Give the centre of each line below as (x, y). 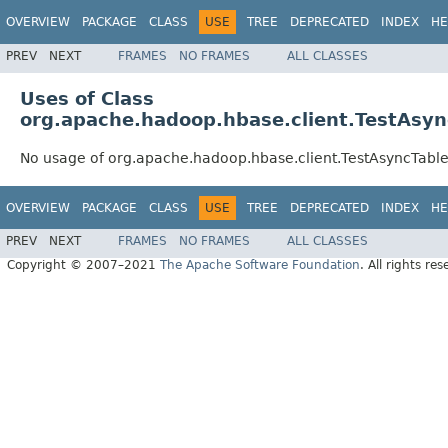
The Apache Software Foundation (260, 265)
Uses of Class (87, 98)
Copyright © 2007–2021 (83, 265)
